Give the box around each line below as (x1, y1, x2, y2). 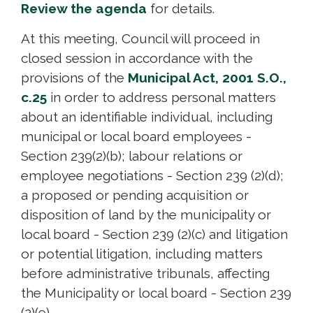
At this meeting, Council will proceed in (21, 30, 260, 46)
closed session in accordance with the (21, 50, 253, 66)
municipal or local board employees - (21, 128, 252, 144)
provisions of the (21, 69, 128, 85)
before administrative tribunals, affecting (21, 265, 270, 281)
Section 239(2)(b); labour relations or (21, 147, 242, 163)
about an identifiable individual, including (21, 108, 272, 124)
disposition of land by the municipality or (21, 206, 271, 222)
